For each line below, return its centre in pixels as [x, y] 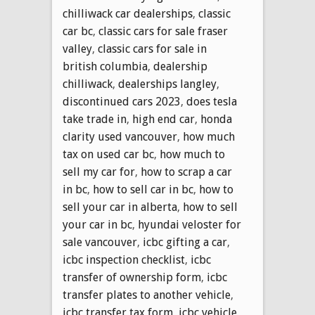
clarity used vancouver [120, 136]
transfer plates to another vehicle [147, 295]
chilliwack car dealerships [128, 13]
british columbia [105, 66]
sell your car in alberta [120, 207]
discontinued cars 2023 [122, 101]
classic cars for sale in [152, 49]
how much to [192, 154]
